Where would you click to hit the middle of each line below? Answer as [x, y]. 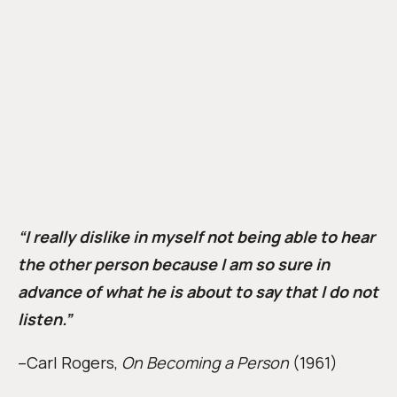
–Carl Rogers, [70, 363]
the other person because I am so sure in [174, 265]
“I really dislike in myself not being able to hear [196, 237]
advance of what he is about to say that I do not [198, 292]
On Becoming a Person [205, 363]
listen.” [45, 319]
